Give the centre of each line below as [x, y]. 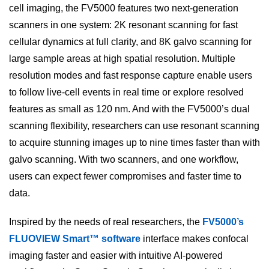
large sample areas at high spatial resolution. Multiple [122, 59]
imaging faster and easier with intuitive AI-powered [116, 256]
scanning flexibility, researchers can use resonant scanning [134, 126]
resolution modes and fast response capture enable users [131, 76]
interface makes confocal [195, 239]
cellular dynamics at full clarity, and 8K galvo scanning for [130, 42]
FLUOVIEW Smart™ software [75, 239]
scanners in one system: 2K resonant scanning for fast [123, 25]
